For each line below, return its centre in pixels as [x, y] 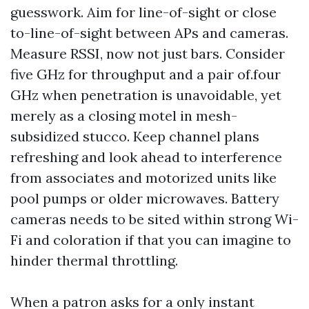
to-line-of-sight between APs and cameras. [149, 33]
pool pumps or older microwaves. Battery [145, 198]
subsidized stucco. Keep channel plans [135, 136]
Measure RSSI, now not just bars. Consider [148, 53]
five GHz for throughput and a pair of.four [146, 74]
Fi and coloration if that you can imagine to [151, 240]
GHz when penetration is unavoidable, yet [146, 95]
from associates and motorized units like [143, 178]
